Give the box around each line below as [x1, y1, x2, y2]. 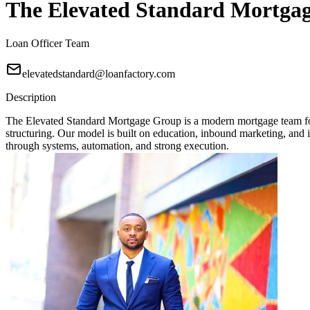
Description [6, 91, 56, 104]
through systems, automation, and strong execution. [6, 140, 229, 152]
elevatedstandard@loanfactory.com [22, 68, 175, 80]
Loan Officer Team [6, 37, 89, 50]
